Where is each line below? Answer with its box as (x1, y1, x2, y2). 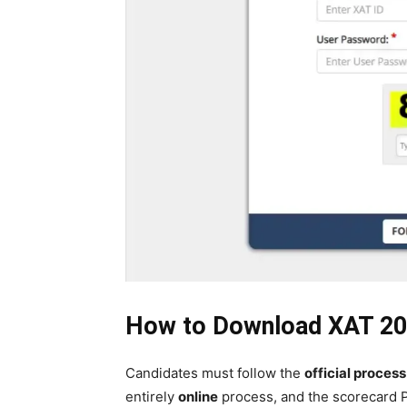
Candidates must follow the (125, 363, 304, 382)
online (178, 387, 218, 405)
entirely (125, 387, 178, 405)
